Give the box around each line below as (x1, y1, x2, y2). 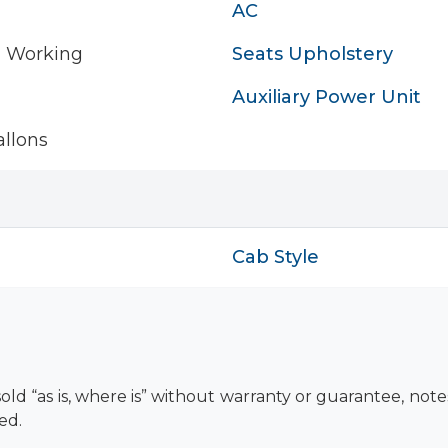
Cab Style (232, 246, 319, 268)
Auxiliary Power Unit (232, 86, 421, 108)
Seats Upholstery (232, 43, 393, 65)
